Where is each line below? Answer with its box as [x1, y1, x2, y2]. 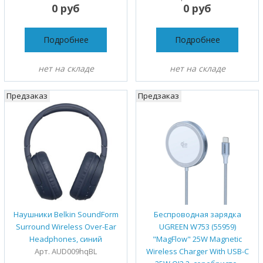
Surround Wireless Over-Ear [15, 221, 116, 232]
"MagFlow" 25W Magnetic [153, 234, 242, 245]
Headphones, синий [29, 234, 102, 245]
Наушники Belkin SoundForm [13, 209, 119, 220]
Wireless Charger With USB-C [146, 246, 249, 257]
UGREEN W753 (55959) [159, 221, 236, 232]
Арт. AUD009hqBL [35, 246, 97, 257]
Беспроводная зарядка [153, 209, 241, 220]
